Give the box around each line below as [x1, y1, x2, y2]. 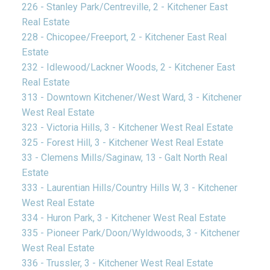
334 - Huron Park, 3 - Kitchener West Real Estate [21, 212, 226, 224]
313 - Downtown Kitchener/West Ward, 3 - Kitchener [21, 92, 242, 104]
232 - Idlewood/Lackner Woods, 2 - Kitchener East [21, 61, 235, 74]
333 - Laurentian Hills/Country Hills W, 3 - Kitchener [21, 182, 237, 194]
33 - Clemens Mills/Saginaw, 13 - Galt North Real [21, 152, 227, 164]
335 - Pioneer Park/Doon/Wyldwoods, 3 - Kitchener [21, 227, 240, 239]
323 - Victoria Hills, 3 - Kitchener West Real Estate [21, 122, 233, 134]
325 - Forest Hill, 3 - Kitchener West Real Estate [21, 137, 224, 149]
